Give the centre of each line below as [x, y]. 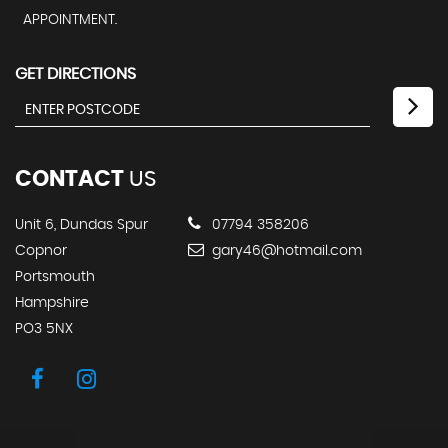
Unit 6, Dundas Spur [81, 225]
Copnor [41, 251]
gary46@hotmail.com [285, 251]
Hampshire [52, 303]
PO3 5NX [44, 329]
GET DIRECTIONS [75, 74]
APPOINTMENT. [70, 20]
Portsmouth [55, 277]
